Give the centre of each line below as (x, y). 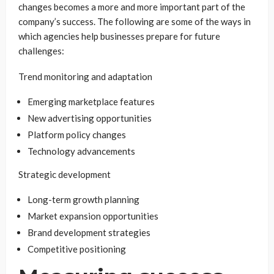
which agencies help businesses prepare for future (119, 36)
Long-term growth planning (83, 199)
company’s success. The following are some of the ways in (135, 21)
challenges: (41, 51)
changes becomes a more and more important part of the (132, 7)
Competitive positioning (77, 249)
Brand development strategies (89, 232)
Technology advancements (81, 151)
